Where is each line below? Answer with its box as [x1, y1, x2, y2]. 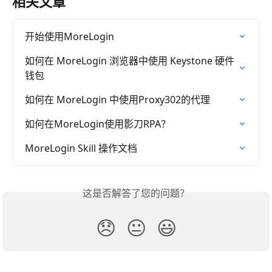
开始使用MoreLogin [25, 30, 114, 44]
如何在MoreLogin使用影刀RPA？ [25, 117, 171, 131]
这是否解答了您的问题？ [83, 186, 189, 200]
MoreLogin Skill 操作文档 [25, 141, 137, 155]
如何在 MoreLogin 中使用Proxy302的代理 [25, 93, 210, 107]
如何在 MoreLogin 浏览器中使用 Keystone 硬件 [25, 54, 234, 68]
